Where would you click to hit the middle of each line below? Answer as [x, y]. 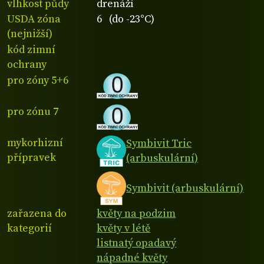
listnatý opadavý [137, 243]
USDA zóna [34, 19]
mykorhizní [35, 143]
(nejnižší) [30, 34]
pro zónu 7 [33, 111]
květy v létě [124, 228]
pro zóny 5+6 [38, 81]
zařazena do [37, 213]
